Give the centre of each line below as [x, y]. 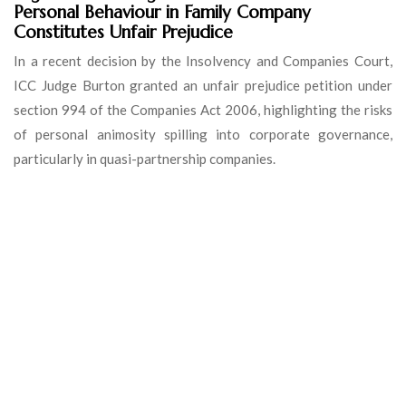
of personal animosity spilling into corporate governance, [203, 134]
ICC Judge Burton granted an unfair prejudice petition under [203, 85]
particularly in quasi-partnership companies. [145, 158]
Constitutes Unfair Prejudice [123, 31]
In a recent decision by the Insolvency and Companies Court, [203, 60]
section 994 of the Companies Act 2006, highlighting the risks [203, 109]
